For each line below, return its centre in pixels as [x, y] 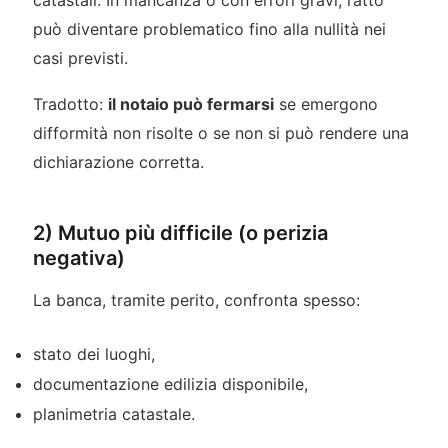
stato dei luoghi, [93, 353]
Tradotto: [70, 103]
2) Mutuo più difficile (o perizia [180, 232]
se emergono [325, 103]
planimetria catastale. [113, 413]
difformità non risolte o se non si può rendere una [220, 132]
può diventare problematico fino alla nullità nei [209, 29]
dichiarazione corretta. [118, 161]
